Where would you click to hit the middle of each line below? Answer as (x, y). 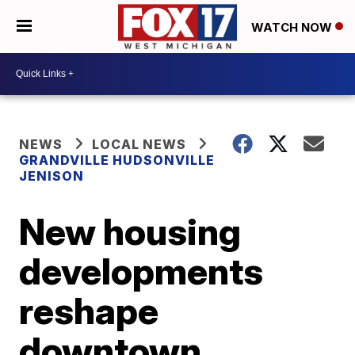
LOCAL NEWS (139, 144)
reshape (89, 310)
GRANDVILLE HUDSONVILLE (117, 160)
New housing (130, 231)
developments (141, 271)
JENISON (52, 176)
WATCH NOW (293, 27)
